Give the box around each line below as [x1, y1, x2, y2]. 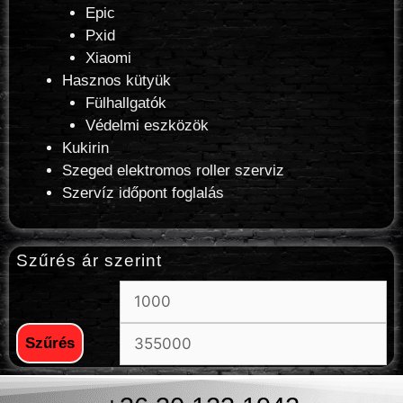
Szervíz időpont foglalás [62, 184, 224, 201]
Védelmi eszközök [85, 116, 209, 134]
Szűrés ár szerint [16, 251, 162, 270]
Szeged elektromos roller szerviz [62, 161, 284, 179]
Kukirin [62, 139, 109, 157]
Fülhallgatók [85, 94, 166, 112]
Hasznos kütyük [62, 71, 171, 89]
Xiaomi [85, 49, 131, 67]
